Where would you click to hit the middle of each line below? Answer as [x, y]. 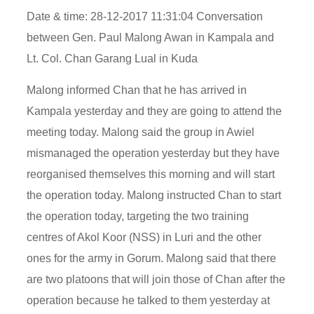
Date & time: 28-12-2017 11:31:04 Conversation [145, 16]
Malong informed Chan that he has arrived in [137, 90]
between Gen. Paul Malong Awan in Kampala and [151, 37]
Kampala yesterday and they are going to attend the [155, 111]
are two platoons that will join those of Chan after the [156, 279]
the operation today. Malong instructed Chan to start [154, 195]
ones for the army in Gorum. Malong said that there [152, 258]
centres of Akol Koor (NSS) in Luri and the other [144, 237]
